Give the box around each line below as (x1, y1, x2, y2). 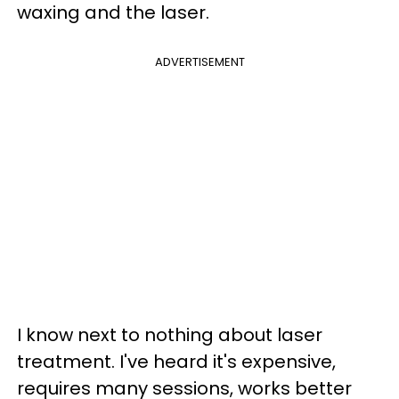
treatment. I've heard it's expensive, (17, 349, 336, 374)
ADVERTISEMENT (154, 53, 245, 70)
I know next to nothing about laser (17, 322, 322, 347)
